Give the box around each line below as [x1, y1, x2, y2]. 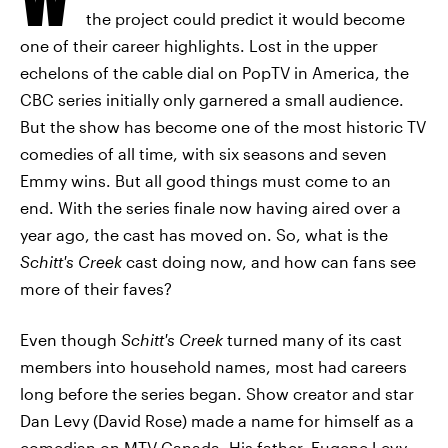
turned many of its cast [223, 330, 402, 349]
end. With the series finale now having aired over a [20, 198, 401, 217]
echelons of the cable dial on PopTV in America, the [20, 63, 409, 82]
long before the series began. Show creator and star [20, 384, 414, 403]
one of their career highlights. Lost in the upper [20, 36, 378, 55]
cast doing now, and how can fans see [122, 252, 416, 271]
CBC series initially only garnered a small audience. [20, 90, 404, 109]
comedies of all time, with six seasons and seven [20, 144, 387, 163]
